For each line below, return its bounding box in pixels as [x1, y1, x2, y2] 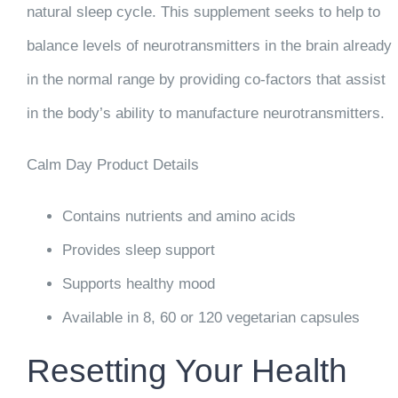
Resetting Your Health [26, 351, 347, 389]
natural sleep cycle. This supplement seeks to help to [26, 3, 380, 20]
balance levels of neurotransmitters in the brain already [26, 36, 392, 54]
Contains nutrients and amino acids [61, 207, 296, 225]
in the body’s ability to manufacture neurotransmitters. [26, 104, 385, 122]
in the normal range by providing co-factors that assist [26, 70, 386, 88]
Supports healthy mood [61, 275, 215, 292]
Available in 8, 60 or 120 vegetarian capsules [61, 308, 360, 326]
